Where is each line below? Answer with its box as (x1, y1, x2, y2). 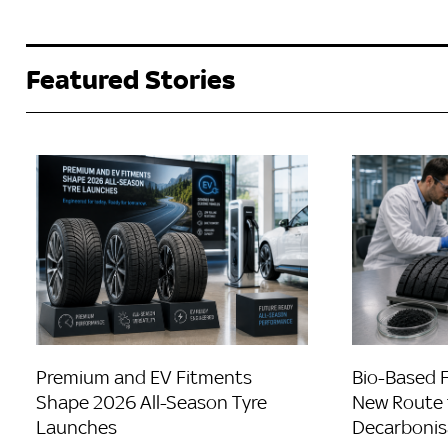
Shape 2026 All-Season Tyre (36, 391, 267, 414)
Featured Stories (26, 64, 235, 96)
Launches (36, 416, 117, 439)
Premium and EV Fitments (36, 366, 252, 389)
